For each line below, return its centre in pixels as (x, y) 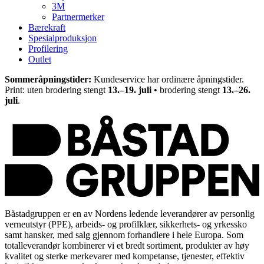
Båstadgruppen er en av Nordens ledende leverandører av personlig (130, 213)
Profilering (48, 49)
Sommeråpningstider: (48, 80)
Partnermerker (78, 17)
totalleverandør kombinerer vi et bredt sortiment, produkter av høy (127, 245)
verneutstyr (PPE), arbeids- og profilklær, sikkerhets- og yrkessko (126, 224)
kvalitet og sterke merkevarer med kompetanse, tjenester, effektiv (125, 256)
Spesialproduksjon (62, 38)
